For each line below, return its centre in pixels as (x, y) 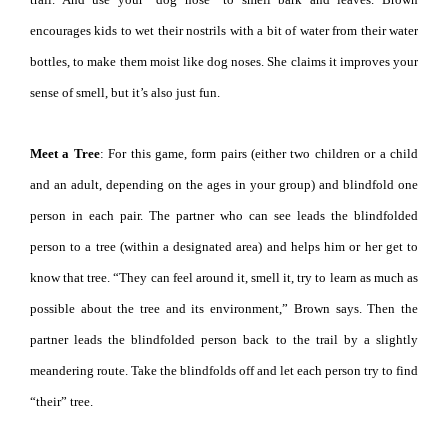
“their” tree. (61, 401)
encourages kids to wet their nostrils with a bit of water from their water (224, 30)
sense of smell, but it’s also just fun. (125, 92)
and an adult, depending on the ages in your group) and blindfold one (224, 184)
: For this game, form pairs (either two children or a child (259, 153)
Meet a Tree (65, 153)
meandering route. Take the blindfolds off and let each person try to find (224, 370)
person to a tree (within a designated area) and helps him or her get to (224, 246)
